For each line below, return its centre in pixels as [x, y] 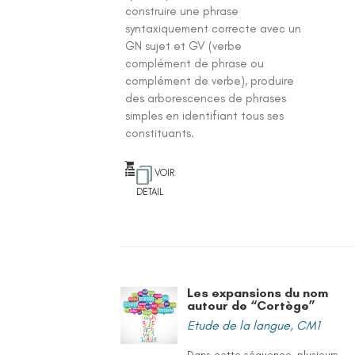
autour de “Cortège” [252, 305]
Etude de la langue [239, 325]
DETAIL [150, 192]
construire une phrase [182, 11]
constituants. [160, 133]
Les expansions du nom [258, 293]
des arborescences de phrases [206, 98]
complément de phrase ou [195, 63]
